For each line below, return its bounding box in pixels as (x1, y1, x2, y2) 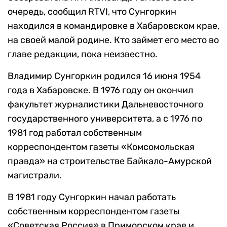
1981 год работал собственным (8, 127, 142, 139)
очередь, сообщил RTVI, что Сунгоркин (8, 6, 176, 18)
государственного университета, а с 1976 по (8, 113, 202, 125)
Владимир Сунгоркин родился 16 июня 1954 (8, 70, 201, 82)
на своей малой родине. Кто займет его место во (8, 34, 219, 46)
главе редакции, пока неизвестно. (8, 49, 158, 60)
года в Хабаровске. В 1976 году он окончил (8, 85, 193, 96)
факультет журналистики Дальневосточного (8, 99, 203, 110)
